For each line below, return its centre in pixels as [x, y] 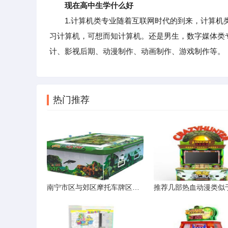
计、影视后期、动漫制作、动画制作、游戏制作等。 [137, 51]
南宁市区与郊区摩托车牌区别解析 [136, 187]
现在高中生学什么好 [99, 5]
